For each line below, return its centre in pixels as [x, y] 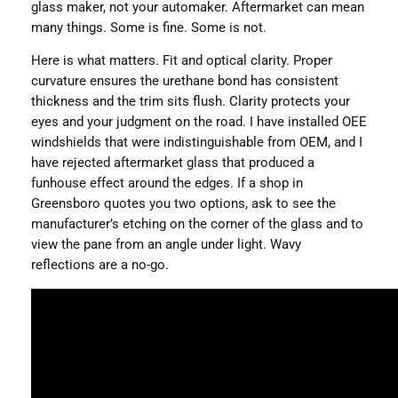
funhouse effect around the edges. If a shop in [167, 184]
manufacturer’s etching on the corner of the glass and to [197, 225]
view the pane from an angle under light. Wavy [166, 245]
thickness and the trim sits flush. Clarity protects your [190, 102]
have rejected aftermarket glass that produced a [172, 163]
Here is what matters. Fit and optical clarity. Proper [181, 61]
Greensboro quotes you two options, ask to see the [183, 204]
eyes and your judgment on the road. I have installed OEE [199, 123]
